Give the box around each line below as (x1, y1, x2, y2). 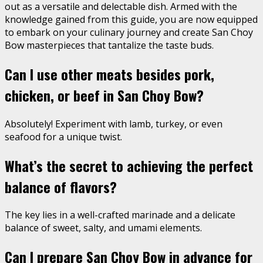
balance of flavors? (5, 176, 117, 197)
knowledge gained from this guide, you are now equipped (5, 12, 258, 26)
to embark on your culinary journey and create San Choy (5, 25, 253, 39)
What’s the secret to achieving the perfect (5, 154, 253, 176)
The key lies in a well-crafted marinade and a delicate (5, 208, 235, 222)
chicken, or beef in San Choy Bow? (5, 84, 204, 106)
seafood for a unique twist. (5, 130, 122, 143)
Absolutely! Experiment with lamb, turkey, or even (5, 117, 222, 130)
